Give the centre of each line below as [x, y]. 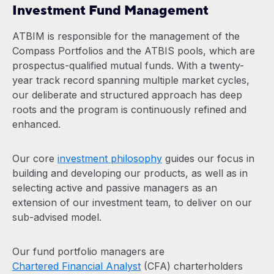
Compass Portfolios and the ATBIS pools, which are [134, 51]
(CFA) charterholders [192, 266]
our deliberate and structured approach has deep [127, 95]
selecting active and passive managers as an [115, 188]
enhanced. [36, 124]
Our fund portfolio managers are [88, 251]
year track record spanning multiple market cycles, [131, 80]
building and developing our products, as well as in [130, 173]
